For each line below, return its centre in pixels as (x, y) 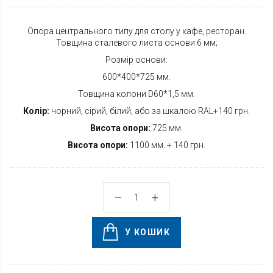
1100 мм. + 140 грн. (167, 145)
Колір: (36, 111)
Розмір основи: (136, 60)
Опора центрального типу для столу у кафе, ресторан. (136, 31)
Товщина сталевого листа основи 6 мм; (136, 43)
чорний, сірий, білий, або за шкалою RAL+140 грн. (150, 111)
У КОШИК (148, 232)
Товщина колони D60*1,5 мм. (136, 94)
